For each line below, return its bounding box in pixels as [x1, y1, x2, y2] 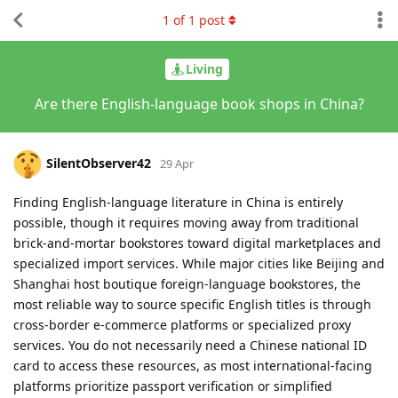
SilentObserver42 [46, 154, 151, 171]
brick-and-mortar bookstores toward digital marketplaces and [13, 234, 381, 251]
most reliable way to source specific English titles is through [13, 295, 371, 313]
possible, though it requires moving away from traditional [13, 213, 359, 231]
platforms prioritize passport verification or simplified [13, 377, 332, 394]
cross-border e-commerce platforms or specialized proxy [13, 315, 351, 333]
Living [185, 60, 223, 78]
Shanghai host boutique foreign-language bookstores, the [13, 275, 361, 292]
